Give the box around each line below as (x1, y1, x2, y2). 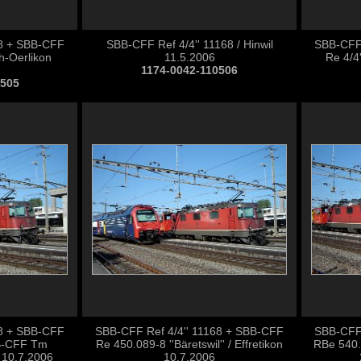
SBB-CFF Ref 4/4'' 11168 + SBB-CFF (95, 325, 284, 338)
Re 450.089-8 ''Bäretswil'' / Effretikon (96, 338, 283, 351)
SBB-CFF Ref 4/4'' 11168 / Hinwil (106, 38, 273, 51)
